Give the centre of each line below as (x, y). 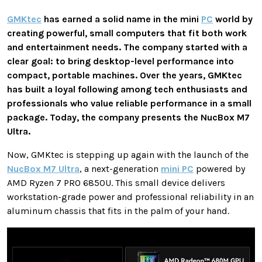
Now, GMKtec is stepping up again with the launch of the (128, 155)
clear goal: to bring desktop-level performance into (120, 61)
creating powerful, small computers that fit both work (127, 33)
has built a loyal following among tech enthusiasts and (127, 89)
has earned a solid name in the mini (121, 19)
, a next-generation (120, 169)
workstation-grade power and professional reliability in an (130, 197)
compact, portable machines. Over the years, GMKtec (125, 75)
